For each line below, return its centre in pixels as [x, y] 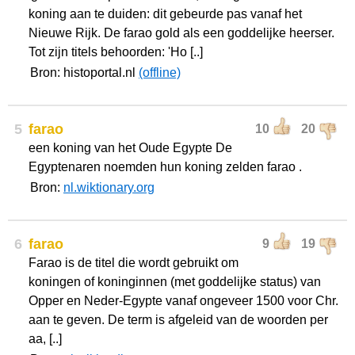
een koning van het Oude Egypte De [130, 148]
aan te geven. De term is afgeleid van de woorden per [178, 320]
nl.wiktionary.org [109, 187]
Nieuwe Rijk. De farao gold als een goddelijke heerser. [181, 33]
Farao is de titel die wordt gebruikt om [134, 263]
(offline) [160, 73]
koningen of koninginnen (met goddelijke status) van [175, 282]
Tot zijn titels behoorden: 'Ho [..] [116, 52]
